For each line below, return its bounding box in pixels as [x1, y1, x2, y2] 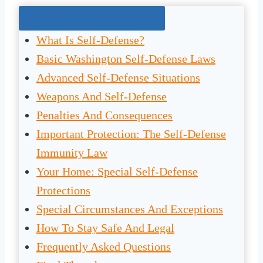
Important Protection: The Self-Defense [36, 127, 226, 141]
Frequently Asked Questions [36, 240, 171, 254]
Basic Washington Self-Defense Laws [36, 52, 215, 66]
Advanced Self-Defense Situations [36, 71, 200, 85]
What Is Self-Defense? [36, 33, 144, 47]
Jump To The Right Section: [29, 12, 154, 25]
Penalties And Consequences [36, 109, 173, 122]
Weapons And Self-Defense [36, 90, 167, 103]
